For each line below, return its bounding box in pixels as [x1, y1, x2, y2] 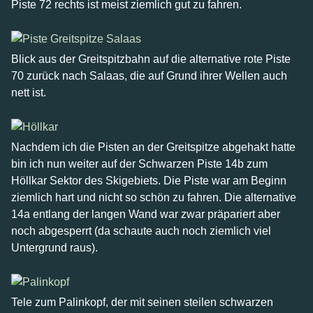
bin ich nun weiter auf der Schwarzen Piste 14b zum [11, 158, 268, 170]
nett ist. [11, 87, 46, 99]
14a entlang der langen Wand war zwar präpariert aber [11, 208, 280, 220]
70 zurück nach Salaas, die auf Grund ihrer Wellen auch [11, 70, 287, 82]
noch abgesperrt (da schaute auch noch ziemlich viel [11, 225, 271, 237]
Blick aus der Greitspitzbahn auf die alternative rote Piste [11, 53, 291, 65]
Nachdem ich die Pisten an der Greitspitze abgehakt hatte [11, 141, 296, 153]
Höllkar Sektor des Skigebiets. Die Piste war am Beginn [11, 175, 286, 187]
